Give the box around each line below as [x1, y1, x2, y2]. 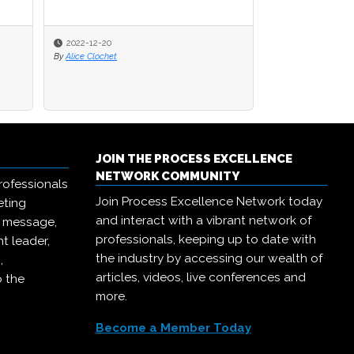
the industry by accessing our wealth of [95, 251, 322, 266]
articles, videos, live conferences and [95, 270, 306, 285]
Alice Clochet [66, 51, 118, 62]
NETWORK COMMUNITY [95, 169, 239, 184]
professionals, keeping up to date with [95, 232, 316, 247]
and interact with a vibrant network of [95, 213, 311, 228]
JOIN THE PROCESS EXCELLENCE [95, 152, 292, 167]
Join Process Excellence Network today [95, 194, 322, 209]
